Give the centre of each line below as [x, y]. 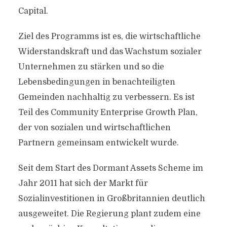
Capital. [33, 11]
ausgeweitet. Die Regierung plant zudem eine [109, 214]
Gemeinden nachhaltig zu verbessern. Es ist [106, 97]
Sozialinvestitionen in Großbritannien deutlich [111, 199]
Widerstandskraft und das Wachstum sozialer [110, 52]
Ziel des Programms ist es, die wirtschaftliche [109, 36]
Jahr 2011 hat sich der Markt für [83, 183]
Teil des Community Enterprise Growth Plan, [108, 112]
